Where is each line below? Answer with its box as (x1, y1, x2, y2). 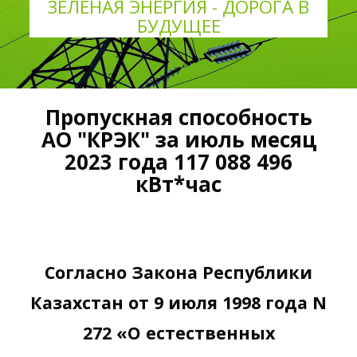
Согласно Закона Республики (45, 260, 312, 284)
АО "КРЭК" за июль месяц (41, 124, 316, 154)
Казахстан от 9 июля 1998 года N (30, 290, 327, 314)
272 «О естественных (82, 320, 275, 344)
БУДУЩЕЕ (136, 13, 221, 38)
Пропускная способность (45, 102, 312, 131)
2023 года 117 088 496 (65, 147, 292, 176)
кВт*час (135, 169, 222, 198)
